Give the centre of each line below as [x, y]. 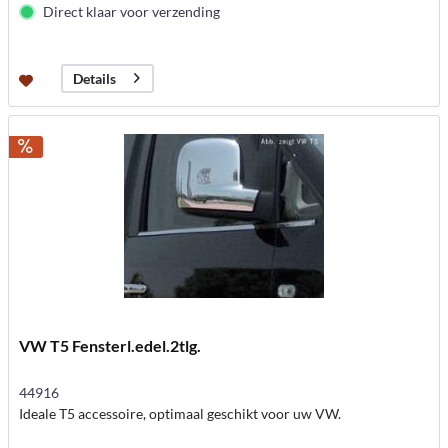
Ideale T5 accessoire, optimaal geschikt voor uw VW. [180, 414]
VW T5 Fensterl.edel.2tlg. [110, 346]
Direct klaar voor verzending [132, 11]
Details [95, 78]
